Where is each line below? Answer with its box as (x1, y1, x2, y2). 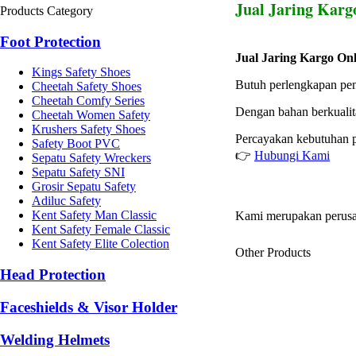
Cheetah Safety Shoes (32, 79, 141, 94)
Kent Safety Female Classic (32, 222, 170, 237)
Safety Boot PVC (32, 137, 120, 151)
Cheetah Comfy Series (32, 94, 145, 108)
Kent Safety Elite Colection (32, 237, 169, 251)
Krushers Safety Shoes (32, 122, 145, 137)
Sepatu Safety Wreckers (32, 151, 151, 165)
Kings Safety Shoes (32, 65, 130, 79)
